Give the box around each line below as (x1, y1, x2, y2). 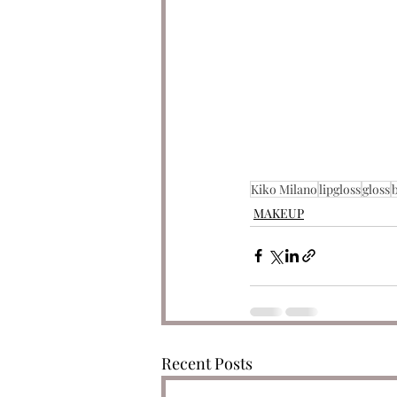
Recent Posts (161, 352, 253, 374)
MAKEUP (253, 204, 304, 222)
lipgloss (319, 180, 361, 198)
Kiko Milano (251, 180, 317, 198)
